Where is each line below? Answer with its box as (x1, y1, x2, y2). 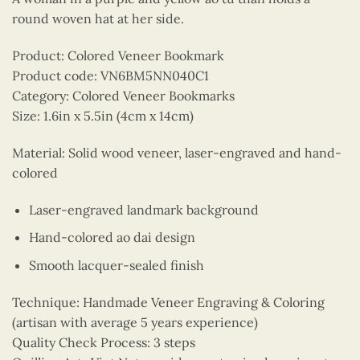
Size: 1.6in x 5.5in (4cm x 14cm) (12, 107, 194, 124)
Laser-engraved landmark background (28, 201, 259, 218)
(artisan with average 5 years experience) (12, 313, 258, 330)
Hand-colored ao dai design (28, 229, 195, 246)
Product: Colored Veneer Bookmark (12, 47, 224, 63)
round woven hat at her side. (12, 10, 184, 27)
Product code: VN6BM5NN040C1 (12, 67, 209, 84)
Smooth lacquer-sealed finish (28, 256, 204, 273)
